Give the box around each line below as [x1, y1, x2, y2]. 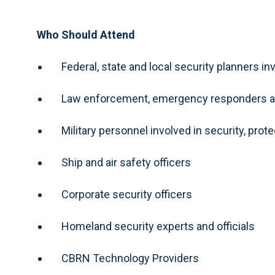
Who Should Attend [37, 28, 135, 41]
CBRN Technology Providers [61, 252, 199, 265]
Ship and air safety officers [61, 156, 191, 169]
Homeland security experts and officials [61, 220, 255, 233]
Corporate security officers [61, 188, 192, 201]
